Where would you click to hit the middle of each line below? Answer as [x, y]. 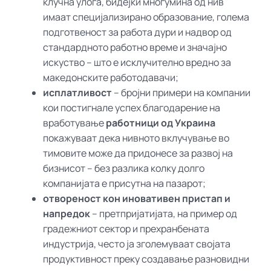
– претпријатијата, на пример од [164, 213]
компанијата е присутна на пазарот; [125, 183]
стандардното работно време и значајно [135, 47]
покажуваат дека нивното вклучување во [136, 138]
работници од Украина [161, 122]
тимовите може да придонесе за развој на [138, 153]
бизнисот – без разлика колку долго [124, 168]
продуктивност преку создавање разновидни [146, 259]
